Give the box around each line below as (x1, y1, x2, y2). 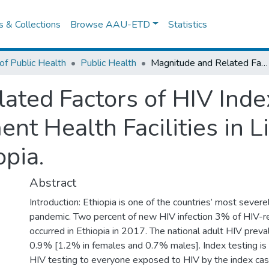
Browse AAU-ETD (70, 17, 151, 31)
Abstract (29, 175, 76, 191)
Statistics (168, 17, 208, 31)
